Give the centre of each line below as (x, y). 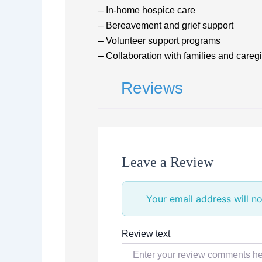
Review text (146, 233)
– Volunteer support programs (159, 40)
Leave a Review (168, 162)
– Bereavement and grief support (166, 25)
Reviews (152, 88)
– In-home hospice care (147, 10)
